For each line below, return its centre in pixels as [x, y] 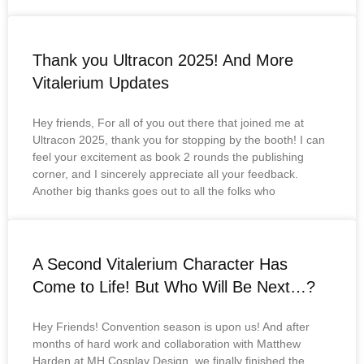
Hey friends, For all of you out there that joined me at [168, 123]
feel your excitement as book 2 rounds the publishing [168, 157]
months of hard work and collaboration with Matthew [167, 344]
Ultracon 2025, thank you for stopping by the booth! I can [179, 140]
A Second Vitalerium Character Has [160, 264]
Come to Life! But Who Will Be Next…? [174, 287]
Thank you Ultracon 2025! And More [163, 61]
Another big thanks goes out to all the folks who [154, 191]
